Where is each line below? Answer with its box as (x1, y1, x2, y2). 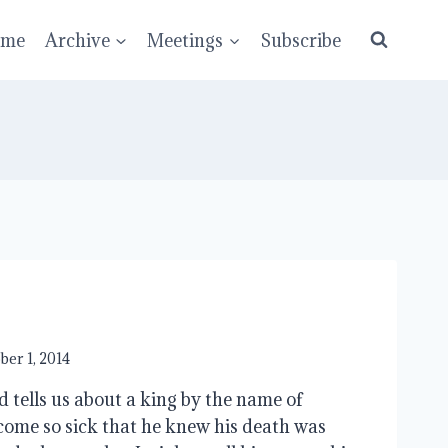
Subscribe (260, 28, 341, 52)
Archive (45, 28, 111, 52)
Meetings (147, 28, 224, 52)
